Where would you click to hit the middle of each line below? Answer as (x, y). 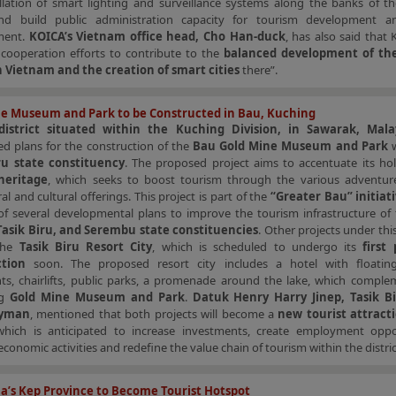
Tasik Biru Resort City (86, 247)
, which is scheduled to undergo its (258, 247)
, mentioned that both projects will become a (154, 314)
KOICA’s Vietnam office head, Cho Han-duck (157, 36)
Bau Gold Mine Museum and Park (290, 146)
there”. (259, 70)
